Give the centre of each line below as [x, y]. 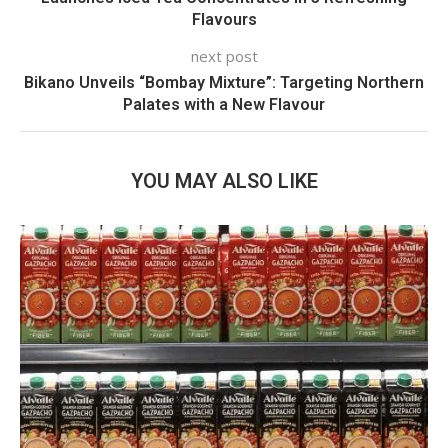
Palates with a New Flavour [224, 104]
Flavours [224, 19]
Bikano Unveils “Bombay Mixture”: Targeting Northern [224, 82]
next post [224, 56]
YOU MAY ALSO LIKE [224, 181]
